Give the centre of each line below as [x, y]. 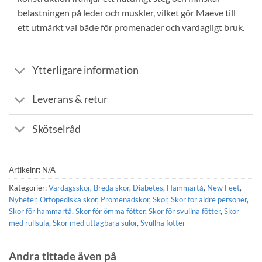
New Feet [223, 188]
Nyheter [23, 200]
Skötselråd [57, 129]
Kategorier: [29, 188]
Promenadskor [125, 200]
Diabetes [148, 188]
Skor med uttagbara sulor [95, 223]
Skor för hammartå [40, 211]
